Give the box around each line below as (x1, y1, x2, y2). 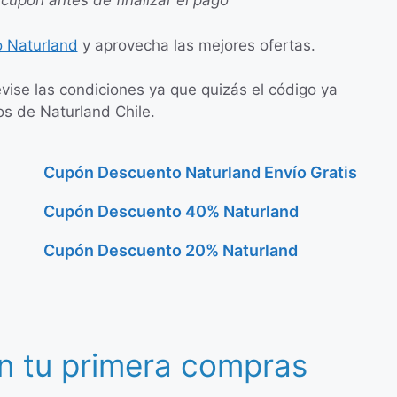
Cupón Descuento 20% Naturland (43, 240, 298, 260)
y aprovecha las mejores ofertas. (77, 35, 315, 54)
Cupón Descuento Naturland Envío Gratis (43, 162, 357, 182)
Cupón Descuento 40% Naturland (43, 201, 299, 221)
